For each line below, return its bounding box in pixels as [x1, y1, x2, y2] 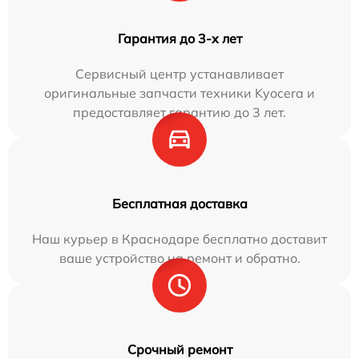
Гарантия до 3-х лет [117, 30, 242, 46]
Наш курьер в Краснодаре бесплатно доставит [32, 231, 327, 247]
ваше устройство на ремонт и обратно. [58, 250, 301, 266]
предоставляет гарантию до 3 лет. [73, 104, 286, 120]
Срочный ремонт [127, 341, 232, 357]
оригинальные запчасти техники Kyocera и [44, 85, 315, 101]
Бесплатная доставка [111, 196, 248, 212]
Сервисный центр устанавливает [75, 66, 284, 82]
